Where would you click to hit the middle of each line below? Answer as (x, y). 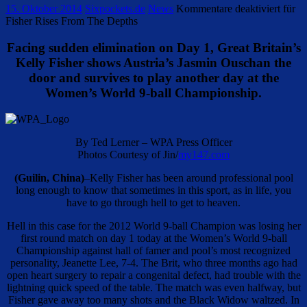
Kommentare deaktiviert (228, 8)
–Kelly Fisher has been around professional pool (188, 178)
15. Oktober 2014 (44, 8)
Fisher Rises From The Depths (72, 21)
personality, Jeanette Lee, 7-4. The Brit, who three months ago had (153, 263)
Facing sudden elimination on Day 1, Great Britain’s (153, 47)
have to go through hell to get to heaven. (153, 203)
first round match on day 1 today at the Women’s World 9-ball (153, 238)
